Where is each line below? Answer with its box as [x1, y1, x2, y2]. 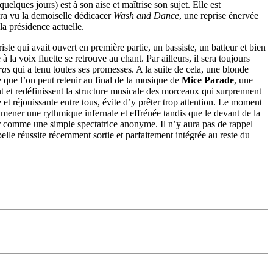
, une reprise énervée [179, 10, 258, 21]
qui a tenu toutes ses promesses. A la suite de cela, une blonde [10, 64, 249, 75]
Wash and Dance [113, 10, 179, 21]
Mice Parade [182, 75, 234, 86]
